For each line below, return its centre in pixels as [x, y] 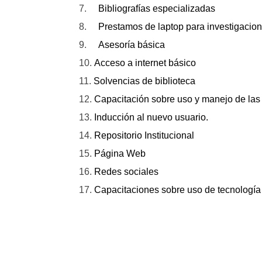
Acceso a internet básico [145, 63]
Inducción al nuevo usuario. [151, 117]
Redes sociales [126, 172]
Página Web [120, 154]
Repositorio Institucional [144, 135]
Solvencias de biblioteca [144, 81]
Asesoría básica [132, 45]
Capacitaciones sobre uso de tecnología [177, 190]
